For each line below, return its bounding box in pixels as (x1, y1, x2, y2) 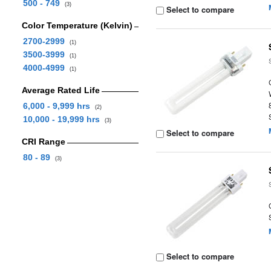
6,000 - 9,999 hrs (22, 101, 95, 111)
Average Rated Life (21, 85, 100, 95)
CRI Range (21, 137, 65, 146)
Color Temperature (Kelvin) (21, 21, 132, 30)
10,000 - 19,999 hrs (22, 114, 105, 124)
